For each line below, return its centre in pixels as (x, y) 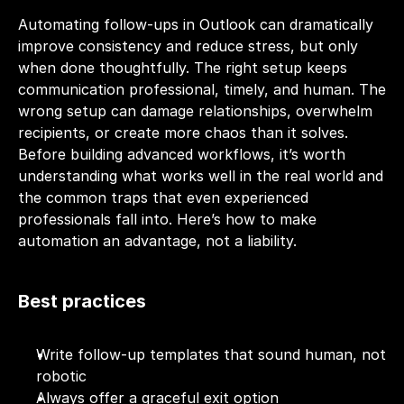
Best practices (82, 301)
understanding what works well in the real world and (201, 176)
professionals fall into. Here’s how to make (167, 219)
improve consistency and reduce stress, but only (188, 46)
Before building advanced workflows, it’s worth (182, 154)
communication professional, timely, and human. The (202, 89)
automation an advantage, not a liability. (157, 241)
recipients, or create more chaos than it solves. (183, 133)
